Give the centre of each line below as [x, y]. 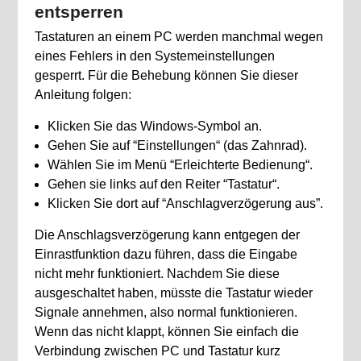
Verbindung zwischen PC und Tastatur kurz [157, 351]
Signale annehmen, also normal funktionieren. [166, 312]
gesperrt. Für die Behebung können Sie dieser [166, 75]
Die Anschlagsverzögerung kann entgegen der [167, 234]
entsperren [79, 11]
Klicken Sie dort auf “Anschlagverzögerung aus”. [185, 203]
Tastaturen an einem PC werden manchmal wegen [178, 36]
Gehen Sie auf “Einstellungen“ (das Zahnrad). [177, 145]
